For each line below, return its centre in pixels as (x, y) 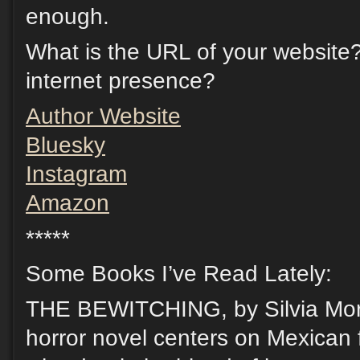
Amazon (67, 203)
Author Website (103, 117)
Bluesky (65, 145)
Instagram (76, 174)
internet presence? (121, 81)
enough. (67, 17)
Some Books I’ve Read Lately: (179, 274)
